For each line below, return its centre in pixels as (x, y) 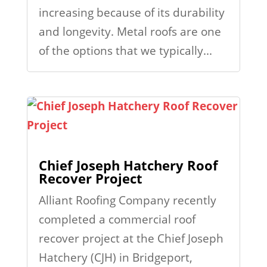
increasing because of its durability (131, 13)
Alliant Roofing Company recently (127, 201)
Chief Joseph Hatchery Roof (128, 165)
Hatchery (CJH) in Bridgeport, (115, 258)
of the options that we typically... (125, 51)
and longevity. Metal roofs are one (130, 32)
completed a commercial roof (117, 220)
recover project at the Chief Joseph (131, 239)
